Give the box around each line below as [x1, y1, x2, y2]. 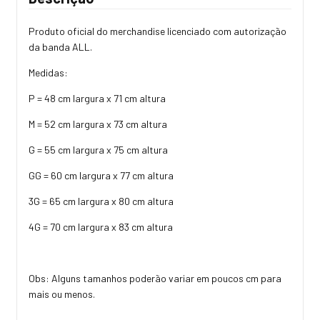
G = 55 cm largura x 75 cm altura [29, 143, 168, 156]
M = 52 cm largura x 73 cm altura [29, 117, 167, 130]
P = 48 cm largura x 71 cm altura [29, 91, 166, 104]
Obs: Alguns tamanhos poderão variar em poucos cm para [29, 271, 281, 284]
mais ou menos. [29, 287, 95, 300]
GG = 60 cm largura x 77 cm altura [29, 169, 174, 181]
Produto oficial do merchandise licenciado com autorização [29, 24, 286, 37]
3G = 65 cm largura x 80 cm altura [29, 194, 174, 207]
